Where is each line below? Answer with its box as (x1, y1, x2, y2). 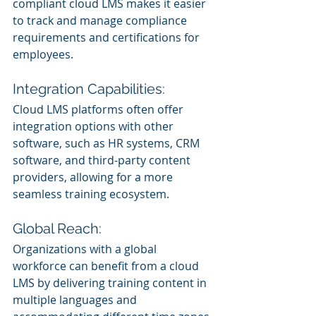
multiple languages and (13, 291, 140, 308)
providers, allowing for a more (13, 169, 176, 185)
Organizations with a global (13, 241, 159, 257)
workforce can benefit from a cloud (13, 257, 202, 274)
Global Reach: (13, 219, 102, 237)
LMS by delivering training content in (13, 274, 209, 291)
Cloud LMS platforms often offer (13, 101, 186, 117)
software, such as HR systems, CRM (13, 135, 202, 151)
